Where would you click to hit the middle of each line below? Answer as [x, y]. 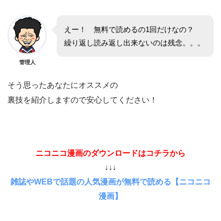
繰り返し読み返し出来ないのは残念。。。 [134, 43]
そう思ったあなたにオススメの [63, 85]
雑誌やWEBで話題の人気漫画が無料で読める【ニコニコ [110, 182]
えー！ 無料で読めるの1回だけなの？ [133, 30]
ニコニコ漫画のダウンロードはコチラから [110, 153]
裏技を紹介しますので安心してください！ [82, 100]
